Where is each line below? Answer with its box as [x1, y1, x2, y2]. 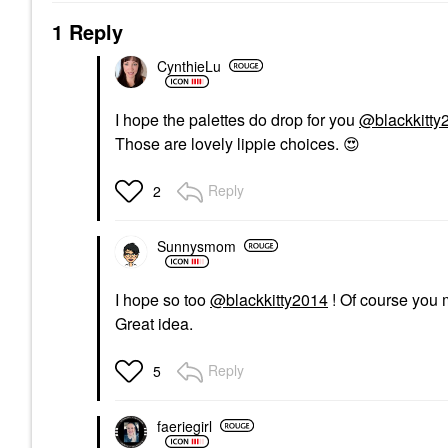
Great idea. [115, 312, 197, 335]
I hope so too [115, 288, 210, 311]
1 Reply [52, 17, 123, 46]
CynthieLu [157, 55, 221, 76]
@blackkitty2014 [210, 288, 328, 311]
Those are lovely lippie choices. [115, 132, 343, 155]
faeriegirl [157, 415, 212, 436]
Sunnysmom [157, 235, 236, 256]
